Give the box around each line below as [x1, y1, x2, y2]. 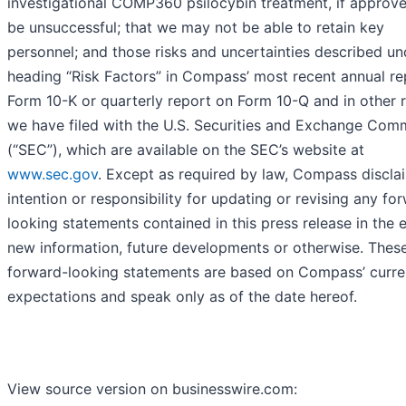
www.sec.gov [7, 165, 98, 184]
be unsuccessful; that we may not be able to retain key [7, 18, 384, 37]
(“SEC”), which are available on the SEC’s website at [7, 140, 364, 159]
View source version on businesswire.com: [7, 380, 297, 399]
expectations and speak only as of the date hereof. [7, 287, 357, 306]
